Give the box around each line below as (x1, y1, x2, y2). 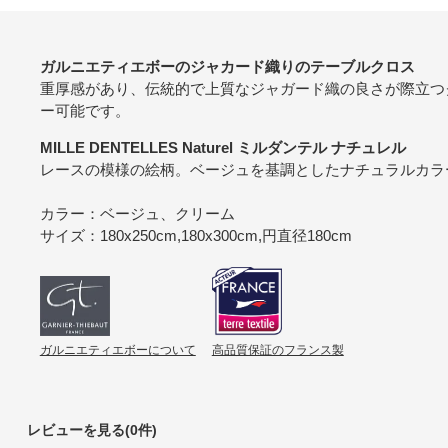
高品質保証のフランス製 (211, 343, 344, 358)
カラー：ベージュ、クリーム (39, 204, 235, 222)
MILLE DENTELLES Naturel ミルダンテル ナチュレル (39, 138, 406, 156)
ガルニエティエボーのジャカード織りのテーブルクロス (39, 57, 415, 75)
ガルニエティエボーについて (39, 343, 196, 358)
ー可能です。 (39, 101, 130, 119)
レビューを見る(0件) (26, 421, 157, 438)
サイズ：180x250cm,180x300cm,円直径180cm (39, 226, 352, 244)
